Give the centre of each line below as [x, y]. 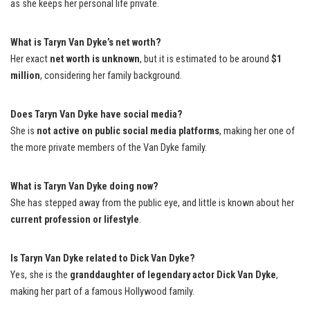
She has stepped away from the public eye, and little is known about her [152, 203]
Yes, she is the [40, 275]
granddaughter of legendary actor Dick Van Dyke [173, 275]
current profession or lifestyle [75, 220]
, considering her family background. [111, 76]
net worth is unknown [95, 60]
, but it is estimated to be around [206, 60]
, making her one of [257, 131]
